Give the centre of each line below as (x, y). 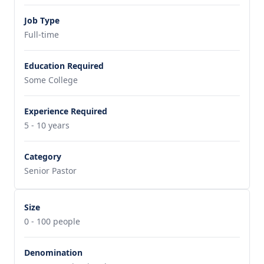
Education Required (64, 66)
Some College (51, 80)
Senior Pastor (50, 171)
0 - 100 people (52, 222)
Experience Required (66, 111)
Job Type (42, 21)
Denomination (53, 253)
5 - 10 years (47, 126)
